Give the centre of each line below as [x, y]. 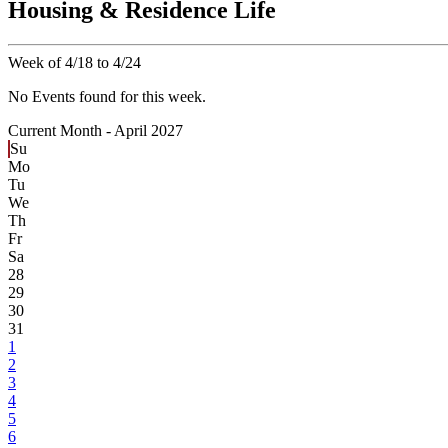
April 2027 [148, 131]
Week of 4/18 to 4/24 [74, 63]
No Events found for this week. [107, 97]
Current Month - [61, 131]
